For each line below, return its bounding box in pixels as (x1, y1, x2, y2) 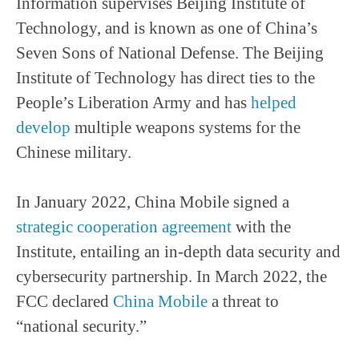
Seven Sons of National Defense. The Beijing (16, 43, 324, 63)
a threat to (208, 292, 279, 311)
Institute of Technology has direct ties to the (16, 68, 315, 87)
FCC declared (16, 292, 113, 311)
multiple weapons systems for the (71, 118, 301, 137)
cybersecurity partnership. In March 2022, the (16, 267, 327, 286)
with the (232, 217, 291, 236)
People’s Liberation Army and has (16, 93, 251, 112)
